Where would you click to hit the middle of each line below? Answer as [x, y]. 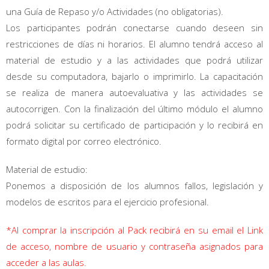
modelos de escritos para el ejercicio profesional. [107, 202]
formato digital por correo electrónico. [84, 141]
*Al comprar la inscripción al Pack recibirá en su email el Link [134, 230]
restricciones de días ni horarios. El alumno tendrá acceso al [134, 44]
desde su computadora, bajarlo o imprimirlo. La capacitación [134, 77]
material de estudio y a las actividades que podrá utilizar [134, 60]
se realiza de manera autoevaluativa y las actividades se [134, 93]
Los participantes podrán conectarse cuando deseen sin [134, 28]
